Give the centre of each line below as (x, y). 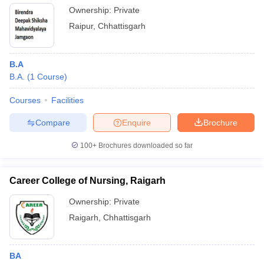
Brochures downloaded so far (145, 146)
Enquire (136, 122)
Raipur (81, 26)
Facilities (67, 100)
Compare (52, 122)
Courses (25, 100)
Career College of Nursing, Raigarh (88, 181)
